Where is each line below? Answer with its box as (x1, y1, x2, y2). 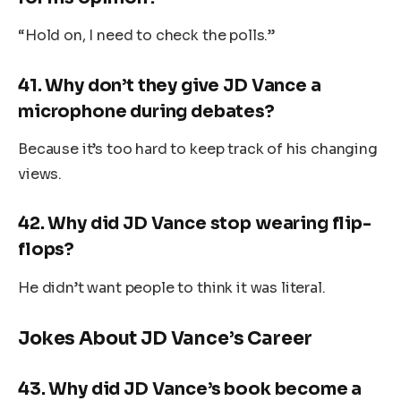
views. (18, 165, 63, 184)
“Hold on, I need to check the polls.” (18, 26, 276, 46)
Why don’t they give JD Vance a (45, 73, 321, 97)
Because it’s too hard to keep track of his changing (18, 140, 378, 159)
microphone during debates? (18, 99, 275, 123)
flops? (18, 238, 75, 261)
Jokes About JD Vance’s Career (18, 327, 312, 351)
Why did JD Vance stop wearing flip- (47, 212, 371, 235)
